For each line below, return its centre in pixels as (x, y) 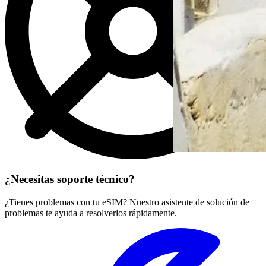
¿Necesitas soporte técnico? (70, 179)
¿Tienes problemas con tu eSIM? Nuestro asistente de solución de (127, 202)
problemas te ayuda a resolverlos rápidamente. (91, 213)
